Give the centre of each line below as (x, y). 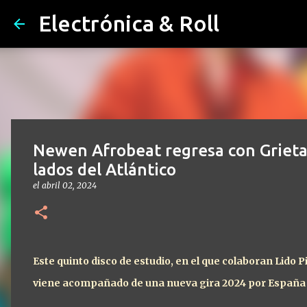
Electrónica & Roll (129, 23)
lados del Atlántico (105, 170)
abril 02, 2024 (69, 185)
